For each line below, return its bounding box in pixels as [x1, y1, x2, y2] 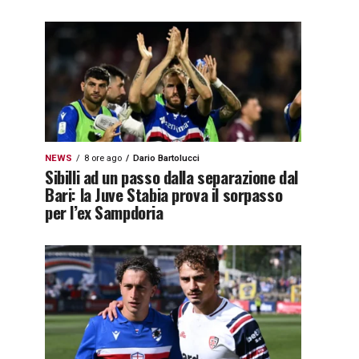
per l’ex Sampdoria [45, 200, 163, 224]
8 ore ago [84, 153, 122, 163]
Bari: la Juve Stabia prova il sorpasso [45, 182, 283, 207]
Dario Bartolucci [133, 153, 200, 163]
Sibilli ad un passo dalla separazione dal [45, 164, 298, 189]
